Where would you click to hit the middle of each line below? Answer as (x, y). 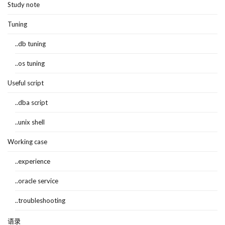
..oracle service (37, 181)
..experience (33, 161)
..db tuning (30, 44)
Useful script (26, 83)
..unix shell (30, 122)
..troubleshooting (40, 200)
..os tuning (30, 63)
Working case (27, 142)
